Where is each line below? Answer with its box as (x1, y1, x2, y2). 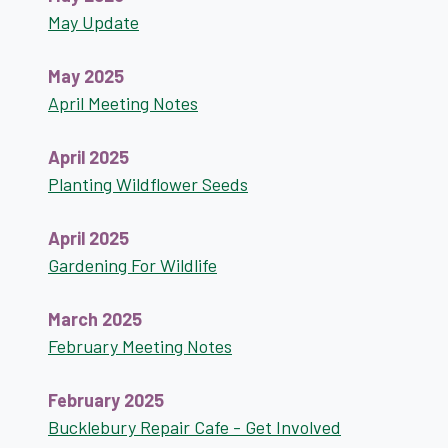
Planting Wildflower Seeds (48, 173, 248, 195)
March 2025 (48, 308, 142, 330)
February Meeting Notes (48, 335, 232, 357)
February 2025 (48, 389, 164, 411)
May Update (48, 11, 139, 33)
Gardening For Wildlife (48, 254, 217, 276)
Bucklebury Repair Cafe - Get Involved (48, 416, 341, 438)
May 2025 (48, 65, 124, 87)
